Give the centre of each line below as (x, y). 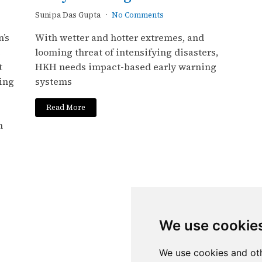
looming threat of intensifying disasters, (126, 52)
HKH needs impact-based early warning (125, 67)
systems (53, 82)
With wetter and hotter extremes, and (119, 38)
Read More (66, 107)
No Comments (137, 15)
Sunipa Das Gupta (68, 15)
